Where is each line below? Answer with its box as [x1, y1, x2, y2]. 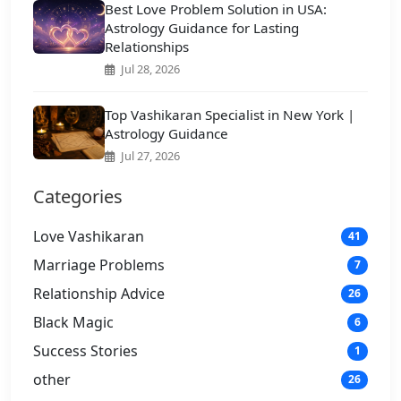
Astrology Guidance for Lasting [105, 19, 299, 38]
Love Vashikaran [33, 226, 144, 247]
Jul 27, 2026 [118, 148, 180, 165]
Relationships [105, 38, 189, 56]
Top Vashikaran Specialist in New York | [105, 106, 354, 124]
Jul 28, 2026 [118, 61, 180, 78]
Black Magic [33, 312, 114, 333]
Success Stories [33, 341, 138, 362]
